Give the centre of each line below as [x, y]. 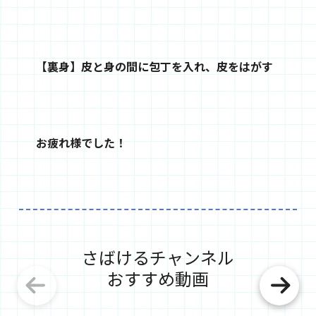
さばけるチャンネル [158, 257]
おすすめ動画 [158, 279]
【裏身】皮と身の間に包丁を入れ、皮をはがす [154, 67]
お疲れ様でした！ [81, 143]
